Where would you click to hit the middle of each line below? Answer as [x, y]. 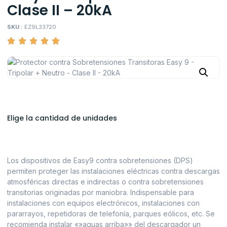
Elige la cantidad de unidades [62, 118]
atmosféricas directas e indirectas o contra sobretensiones [105, 182]
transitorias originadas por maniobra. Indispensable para [101, 193]
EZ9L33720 [40, 27]
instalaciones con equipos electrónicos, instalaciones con [103, 203]
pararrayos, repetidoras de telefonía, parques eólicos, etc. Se [111, 214]
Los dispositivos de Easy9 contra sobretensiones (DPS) [100, 161]
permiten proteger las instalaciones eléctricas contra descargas [113, 171]
